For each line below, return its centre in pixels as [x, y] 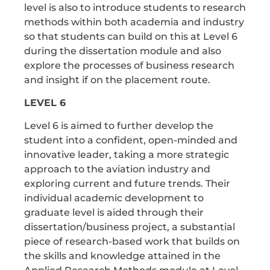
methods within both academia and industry [134, 22]
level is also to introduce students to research [135, 7]
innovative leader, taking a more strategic [127, 155]
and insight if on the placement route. [117, 80]
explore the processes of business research [129, 65]
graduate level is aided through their [114, 213]
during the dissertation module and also [123, 51]
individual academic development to [114, 198]
